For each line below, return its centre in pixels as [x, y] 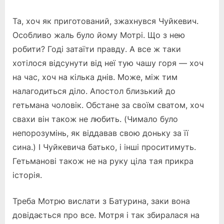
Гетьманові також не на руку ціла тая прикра [103, 161]
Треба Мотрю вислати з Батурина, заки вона [101, 201]
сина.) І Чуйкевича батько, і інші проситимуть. [104, 147]
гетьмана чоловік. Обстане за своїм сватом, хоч [108, 105]
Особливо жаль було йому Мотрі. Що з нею [99, 35]
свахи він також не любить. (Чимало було [95, 119]
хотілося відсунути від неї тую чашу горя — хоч [108, 63]
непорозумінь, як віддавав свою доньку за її [100, 133]
